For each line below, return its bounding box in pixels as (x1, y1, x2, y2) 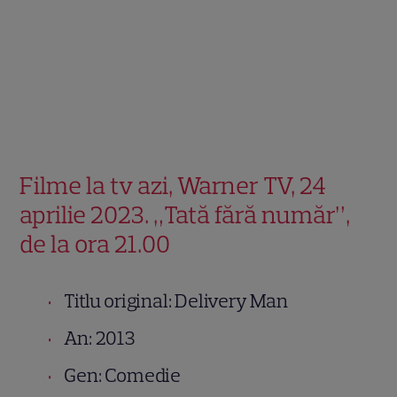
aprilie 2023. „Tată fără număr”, (19, 199, 351, 230)
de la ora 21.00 (19, 229, 171, 260)
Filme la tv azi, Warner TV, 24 (19, 170, 327, 201)
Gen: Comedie (64, 363, 182, 388)
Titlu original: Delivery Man (64, 289, 288, 314)
